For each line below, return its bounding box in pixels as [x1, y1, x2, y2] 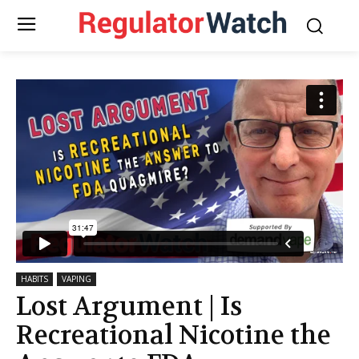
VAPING [62, 273, 91, 285]
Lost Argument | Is [16, 290, 242, 324]
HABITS [21, 273, 48, 285]
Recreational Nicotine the [16, 319, 331, 353]
